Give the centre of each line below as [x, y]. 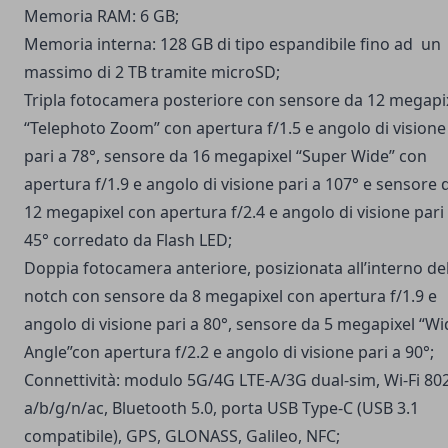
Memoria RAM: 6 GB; [101, 16]
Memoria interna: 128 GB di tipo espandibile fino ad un [232, 44]
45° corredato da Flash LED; [128, 240]
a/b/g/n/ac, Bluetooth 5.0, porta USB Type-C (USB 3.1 [221, 408]
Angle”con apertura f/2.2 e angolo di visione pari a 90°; [229, 352]
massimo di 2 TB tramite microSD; [152, 72]
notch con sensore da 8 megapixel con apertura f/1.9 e [230, 296]
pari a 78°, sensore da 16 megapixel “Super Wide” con [225, 156]
